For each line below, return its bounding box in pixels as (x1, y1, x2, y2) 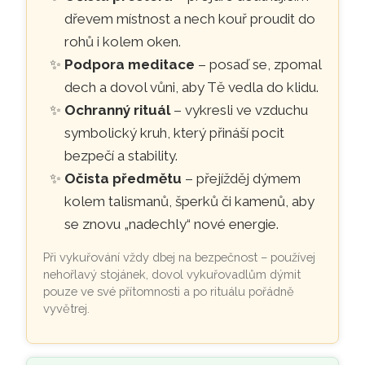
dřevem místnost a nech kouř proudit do (64, 10, 315, 27)
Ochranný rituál (64, 101, 170, 118)
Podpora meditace (64, 55, 195, 73)
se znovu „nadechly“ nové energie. (64, 215, 279, 232)
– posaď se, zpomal (194, 55, 321, 73)
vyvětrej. (43, 301, 90, 315)
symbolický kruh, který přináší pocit (64, 124, 284, 141)
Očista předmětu (64, 169, 182, 187)
